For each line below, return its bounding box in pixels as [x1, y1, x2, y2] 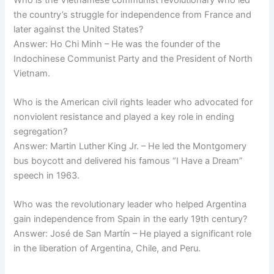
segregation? [13, 126, 68, 138]
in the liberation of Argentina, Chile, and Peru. [13, 243, 201, 254]
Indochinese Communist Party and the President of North [13, 53, 253, 64]
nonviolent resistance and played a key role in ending [13, 111, 235, 123]
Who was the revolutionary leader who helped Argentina [13, 199, 247, 210]
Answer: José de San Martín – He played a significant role [13, 228, 252, 240]
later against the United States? [13, 23, 144, 35]
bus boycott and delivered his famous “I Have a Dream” [13, 155, 243, 167]
